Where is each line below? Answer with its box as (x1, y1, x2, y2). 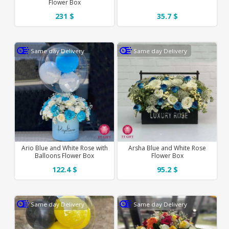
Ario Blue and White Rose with (21, 143, 108, 152)
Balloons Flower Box (35, 151, 95, 160)
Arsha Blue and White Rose (128, 143, 207, 152)
